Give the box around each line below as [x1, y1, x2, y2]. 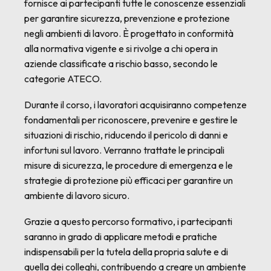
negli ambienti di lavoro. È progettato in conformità [24, 27, 233, 39]
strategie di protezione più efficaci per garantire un [24, 174, 233, 186]
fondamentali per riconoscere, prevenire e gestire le [24, 114, 238, 126]
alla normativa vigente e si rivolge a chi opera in [24, 42, 218, 54]
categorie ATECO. [24, 73, 102, 85]
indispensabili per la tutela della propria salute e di [24, 246, 228, 258]
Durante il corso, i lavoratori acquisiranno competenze [24, 99, 247, 111]
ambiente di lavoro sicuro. [24, 189, 129, 201]
